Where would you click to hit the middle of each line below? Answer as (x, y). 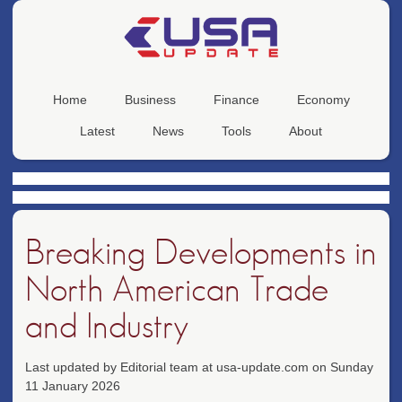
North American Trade (177, 291)
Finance (236, 100)
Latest (97, 131)
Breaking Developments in (201, 254)
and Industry (107, 328)
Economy (323, 100)
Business (150, 100)
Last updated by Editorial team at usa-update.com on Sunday (199, 367)
